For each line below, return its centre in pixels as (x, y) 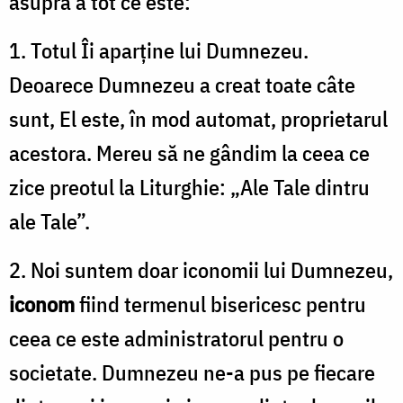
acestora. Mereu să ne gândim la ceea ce (189, 152)
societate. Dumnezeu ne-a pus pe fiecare (192, 372)
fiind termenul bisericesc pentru (223, 304)
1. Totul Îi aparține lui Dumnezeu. (159, 50)
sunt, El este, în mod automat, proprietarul (198, 118)
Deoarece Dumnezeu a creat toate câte (182, 84)
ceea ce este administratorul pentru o (176, 338)
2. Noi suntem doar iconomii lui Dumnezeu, (201, 269)
